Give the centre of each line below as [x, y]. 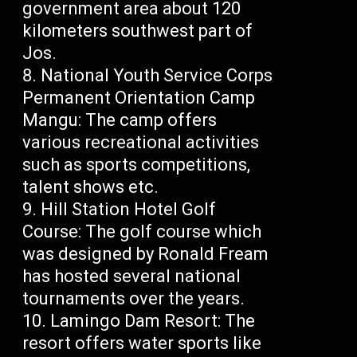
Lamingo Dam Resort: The [153, 321]
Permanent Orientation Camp [139, 98]
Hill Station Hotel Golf [129, 210]
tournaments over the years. [134, 299]
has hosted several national [132, 277]
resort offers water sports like [142, 343]
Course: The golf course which [142, 232]
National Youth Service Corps [157, 76]
